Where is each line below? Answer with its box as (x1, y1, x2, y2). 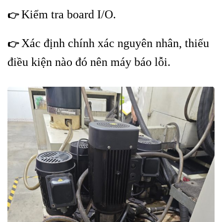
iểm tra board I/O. (30, 7, 116, 21)
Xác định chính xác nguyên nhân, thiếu (21, 37, 209, 50)
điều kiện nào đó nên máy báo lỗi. (7, 55, 170, 69)
